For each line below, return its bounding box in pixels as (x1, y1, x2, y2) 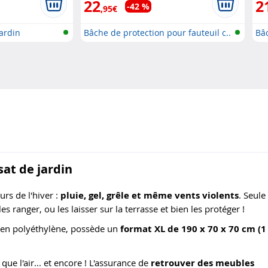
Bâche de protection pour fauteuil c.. (84, 27, 232, 38)
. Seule (239, 188, 266, 201)
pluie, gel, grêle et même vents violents (60, 188, 239, 202)
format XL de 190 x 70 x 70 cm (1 (120, 222, 266, 235)
